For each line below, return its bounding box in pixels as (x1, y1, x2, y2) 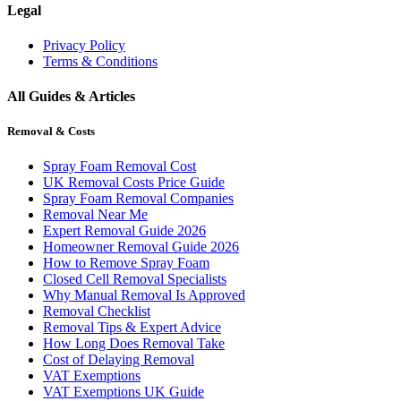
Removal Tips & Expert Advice (43, 320, 221, 336)
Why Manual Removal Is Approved (43, 287, 245, 303)
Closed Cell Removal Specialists (43, 271, 226, 287)
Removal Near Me (43, 207, 148, 223)
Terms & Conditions (43, 53, 158, 69)
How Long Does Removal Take (43, 336, 225, 352)
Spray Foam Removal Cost (43, 158, 196, 175)
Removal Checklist (43, 303, 150, 320)
